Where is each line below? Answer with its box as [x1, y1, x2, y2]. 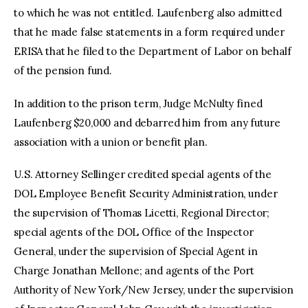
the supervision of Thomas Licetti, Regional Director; [14, 206, 270, 220]
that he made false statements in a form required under [14, 25, 285, 39]
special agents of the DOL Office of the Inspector [14, 225, 254, 239]
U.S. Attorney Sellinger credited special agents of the [14, 168, 272, 181]
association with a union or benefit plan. [14, 135, 208, 148]
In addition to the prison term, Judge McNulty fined [14, 96, 263, 110]
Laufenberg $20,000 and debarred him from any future [14, 115, 280, 129]
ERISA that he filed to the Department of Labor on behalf [14, 45, 291, 58]
